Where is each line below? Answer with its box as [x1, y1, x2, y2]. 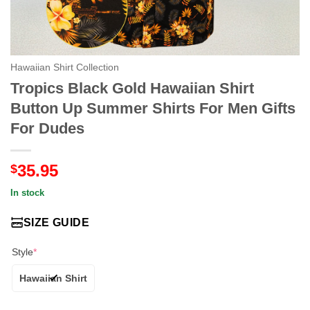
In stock [10, 187, 44, 198]
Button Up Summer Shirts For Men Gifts [10, 99, 295, 117]
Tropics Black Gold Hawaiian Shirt [10, 79, 254, 97]
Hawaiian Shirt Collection [10, 62, 119, 73]
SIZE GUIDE [23, 216, 90, 228]
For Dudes [10, 119, 84, 137]
